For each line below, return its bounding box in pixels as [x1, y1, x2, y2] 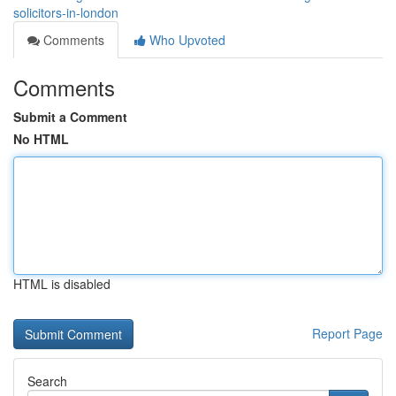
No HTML [13, 130, 69, 148]
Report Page [312, 324, 383, 342]
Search [27, 372, 67, 390]
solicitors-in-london [13, 4, 118, 21]
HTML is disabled [13, 275, 110, 293]
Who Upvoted [146, 31, 225, 49]
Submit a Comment [13, 108, 127, 126]
